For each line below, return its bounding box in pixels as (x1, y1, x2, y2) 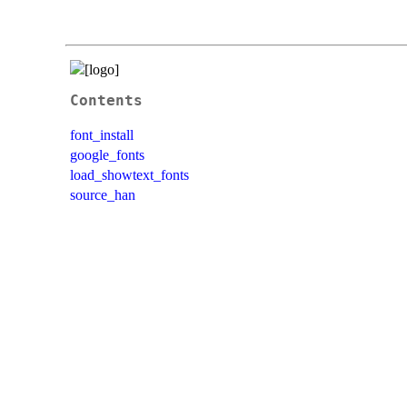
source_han (70, 186, 135, 203)
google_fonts (70, 146, 144, 163)
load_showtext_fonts (70, 166, 189, 183)
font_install (70, 126, 134, 143)
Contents (70, 92, 143, 109)
